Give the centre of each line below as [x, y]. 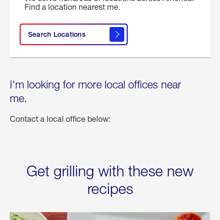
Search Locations [57, 35]
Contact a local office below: [60, 119]
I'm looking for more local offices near [96, 85]
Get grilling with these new [110, 171]
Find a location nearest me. [72, 7]
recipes [110, 189]
